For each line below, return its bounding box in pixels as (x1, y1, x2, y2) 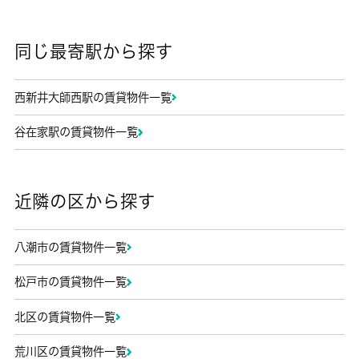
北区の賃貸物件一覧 (14, 310, 115, 323)
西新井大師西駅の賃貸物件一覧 (14, 91, 171, 103)
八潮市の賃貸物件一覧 (14, 240, 127, 253)
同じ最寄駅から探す (14, 42, 173, 61)
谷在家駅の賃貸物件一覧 (14, 126, 138, 139)
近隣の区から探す (14, 192, 155, 210)
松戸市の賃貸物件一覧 (14, 276, 127, 288)
